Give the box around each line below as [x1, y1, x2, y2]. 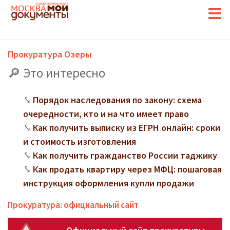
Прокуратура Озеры [8, 48, 91, 60]
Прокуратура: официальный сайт [8, 199, 139, 210]
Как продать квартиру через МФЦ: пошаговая [33, 163, 222, 175]
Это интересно [23, 65, 105, 81]
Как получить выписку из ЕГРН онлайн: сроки [33, 122, 220, 133]
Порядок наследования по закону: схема [33, 94, 202, 106]
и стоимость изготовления [23, 136, 136, 147]
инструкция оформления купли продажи [23, 177, 194, 189]
